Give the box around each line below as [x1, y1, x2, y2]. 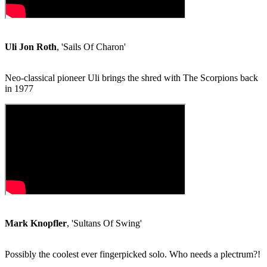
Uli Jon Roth [5, 42, 57, 52]
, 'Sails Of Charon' [57, 42, 126, 52]
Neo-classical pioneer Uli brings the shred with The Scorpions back [5, 73, 258, 83]
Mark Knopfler [5, 218, 67, 229]
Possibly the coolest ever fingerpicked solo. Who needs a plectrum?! [5, 249, 260, 260]
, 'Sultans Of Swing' [67, 218, 142, 229]
